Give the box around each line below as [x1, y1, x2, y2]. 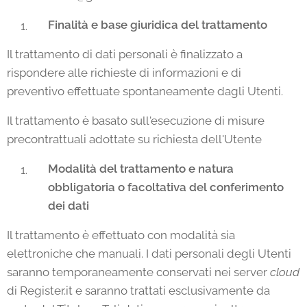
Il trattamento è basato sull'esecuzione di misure [7, 114, 265, 127]
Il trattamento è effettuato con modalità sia [7, 228, 235, 242]
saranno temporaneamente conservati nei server [7, 265, 270, 279]
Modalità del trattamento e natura [48, 162, 234, 175]
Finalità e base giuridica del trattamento [48, 18, 267, 32]
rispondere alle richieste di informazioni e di [7, 66, 241, 79]
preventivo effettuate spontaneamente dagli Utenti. [7, 84, 283, 98]
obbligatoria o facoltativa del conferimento [48, 180, 284, 194]
